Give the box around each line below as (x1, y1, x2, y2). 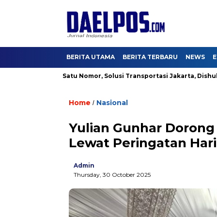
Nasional (96, 98, 128, 107)
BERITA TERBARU (123, 53, 178, 61)
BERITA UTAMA (66, 53, 115, 61)
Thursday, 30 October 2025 (74, 171, 151, 178)
